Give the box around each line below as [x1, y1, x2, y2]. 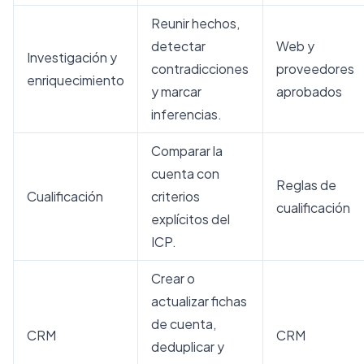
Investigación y [27, 48, 117, 66]
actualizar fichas [151, 292, 247, 310]
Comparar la [151, 141, 223, 159]
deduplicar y [151, 337, 224, 355]
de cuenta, [151, 314, 216, 332]
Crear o [151, 269, 195, 287]
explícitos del [151, 210, 230, 227]
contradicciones [151, 59, 249, 77]
